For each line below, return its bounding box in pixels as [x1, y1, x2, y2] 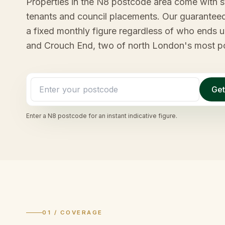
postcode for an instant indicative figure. [56, 112, 177, 120]
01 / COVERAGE [42, 209, 103, 216]
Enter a [26, 112, 48, 120]
